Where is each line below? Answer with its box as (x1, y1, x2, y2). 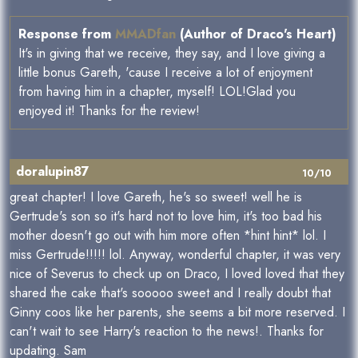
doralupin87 (16, 162, 89, 181)
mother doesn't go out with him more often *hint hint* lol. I (10, 226, 326, 245)
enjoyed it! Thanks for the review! (18, 101, 200, 121)
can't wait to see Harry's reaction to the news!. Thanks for (10, 322, 324, 341)
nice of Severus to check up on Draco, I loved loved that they (10, 265, 344, 284)
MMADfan (115, 25, 176, 44)
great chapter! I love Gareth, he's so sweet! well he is (10, 188, 302, 207)
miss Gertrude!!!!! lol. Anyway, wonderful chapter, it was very (10, 245, 340, 265)
